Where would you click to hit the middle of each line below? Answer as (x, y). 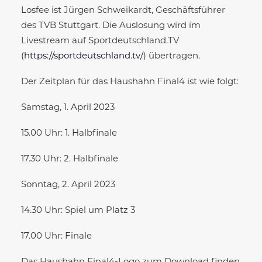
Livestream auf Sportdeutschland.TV (100, 41)
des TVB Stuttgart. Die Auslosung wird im (111, 26)
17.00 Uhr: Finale (56, 236)
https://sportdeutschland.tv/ (84, 56)
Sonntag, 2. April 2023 (68, 185)
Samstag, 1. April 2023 (68, 108)
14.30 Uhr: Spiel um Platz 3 (78, 211)
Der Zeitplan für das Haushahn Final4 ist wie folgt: (130, 82)
